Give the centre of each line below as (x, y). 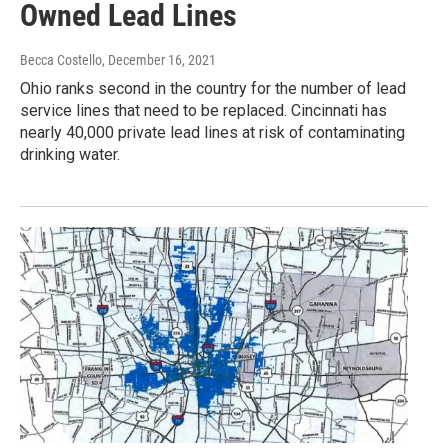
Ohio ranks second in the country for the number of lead (213, 89)
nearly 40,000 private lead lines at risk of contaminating (212, 133)
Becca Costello (61, 60)
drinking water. (70, 155)
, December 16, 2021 (159, 60)
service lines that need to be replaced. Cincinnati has (203, 111)
